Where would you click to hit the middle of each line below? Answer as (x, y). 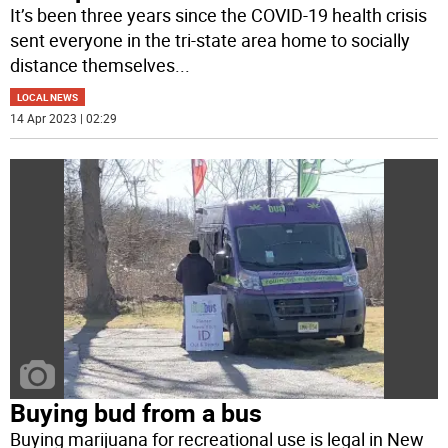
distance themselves (93, 65)
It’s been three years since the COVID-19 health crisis (219, 15)
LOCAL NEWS (48, 97)
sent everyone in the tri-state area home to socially (210, 40)
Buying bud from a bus (136, 413)
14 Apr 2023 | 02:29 (64, 118)
